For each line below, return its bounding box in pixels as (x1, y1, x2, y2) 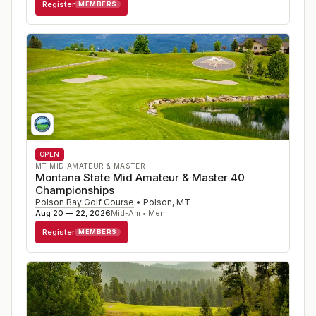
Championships (35, 183, 114, 197)
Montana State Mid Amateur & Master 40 (35, 171, 245, 184)
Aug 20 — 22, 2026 (35, 208, 111, 218)
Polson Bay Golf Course (35, 197, 134, 207)
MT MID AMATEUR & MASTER (35, 162, 146, 170)
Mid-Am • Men (111, 208, 165, 218)
